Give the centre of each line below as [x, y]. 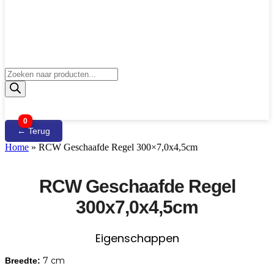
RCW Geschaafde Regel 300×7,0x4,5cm [118, 147]
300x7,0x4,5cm [137, 207]
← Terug [34, 131]
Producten [24, 72]
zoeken [18, 83]
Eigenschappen [137, 238]
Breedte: [23, 260]
